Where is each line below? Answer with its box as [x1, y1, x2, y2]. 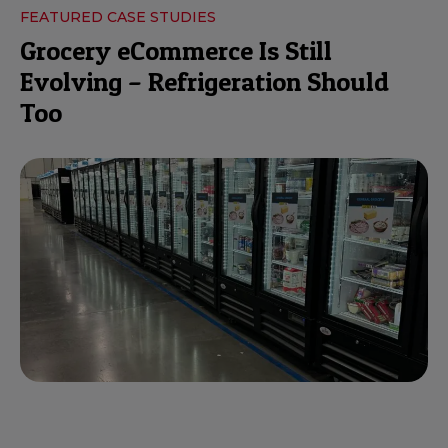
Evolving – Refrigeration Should [20, 66, 389, 98]
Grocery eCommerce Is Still [20, 35, 332, 67]
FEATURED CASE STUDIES [20, 8, 216, 27]
